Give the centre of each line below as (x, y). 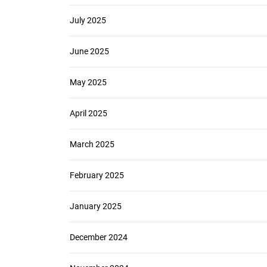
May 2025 (88, 82)
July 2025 (88, 20)
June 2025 (89, 51)
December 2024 (99, 237)
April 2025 (89, 113)
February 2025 (97, 175)
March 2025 (92, 144)
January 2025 (96, 206)
